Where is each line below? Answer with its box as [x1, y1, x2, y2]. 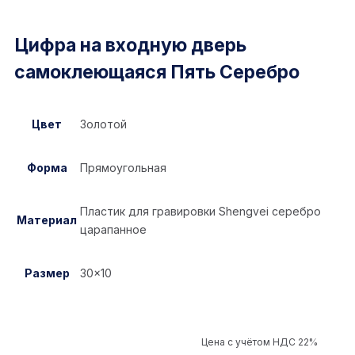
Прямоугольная [80, 161, 166, 175]
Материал [17, 213, 77, 227]
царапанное [80, 223, 147, 237]
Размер [24, 266, 70, 281]
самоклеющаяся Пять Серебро [14, 61, 300, 84]
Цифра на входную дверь [14, 34, 246, 57]
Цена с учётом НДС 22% [201, 336, 318, 349]
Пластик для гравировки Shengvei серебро [80, 204, 321, 219]
